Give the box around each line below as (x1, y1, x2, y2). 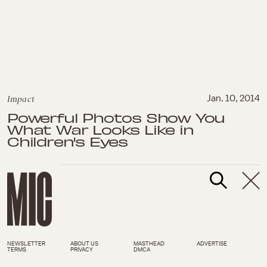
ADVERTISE (197, 240, 227, 247)
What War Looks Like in (7, 120, 194, 138)
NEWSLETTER (7, 240, 45, 247)
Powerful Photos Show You (7, 108, 225, 126)
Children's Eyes (7, 132, 128, 150)
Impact (7, 93, 35, 104)
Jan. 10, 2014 (207, 93, 260, 103)
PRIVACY (70, 246, 93, 253)
